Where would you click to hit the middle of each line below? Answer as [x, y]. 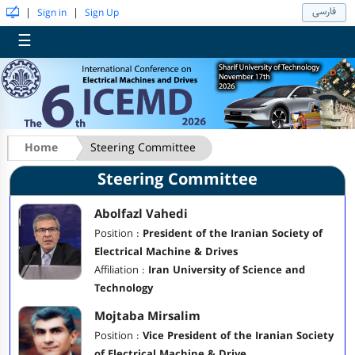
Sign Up [102, 13]
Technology [124, 288]
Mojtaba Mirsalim [147, 316]
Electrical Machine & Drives [166, 252]
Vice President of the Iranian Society [238, 336]
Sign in [52, 13]
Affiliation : [121, 270]
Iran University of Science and [227, 270]
